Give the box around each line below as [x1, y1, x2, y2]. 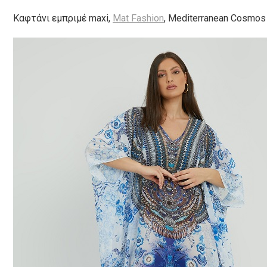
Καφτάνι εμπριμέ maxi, [13, 12, 113, 24]
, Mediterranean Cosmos [164, 12, 266, 24]
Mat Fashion [113, 12, 164, 24]
